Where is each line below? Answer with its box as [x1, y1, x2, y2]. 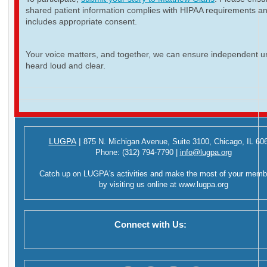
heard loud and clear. [26, 61, 105, 71]
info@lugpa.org [179, 148, 232, 157]
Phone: [95, 148, 122, 157]
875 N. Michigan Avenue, [83, 137, 172, 147]
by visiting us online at [98, 180, 179, 190]
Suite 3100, [172, 137, 214, 147]
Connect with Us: [33, 219, 187, 230]
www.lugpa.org [178, 180, 228, 190]
